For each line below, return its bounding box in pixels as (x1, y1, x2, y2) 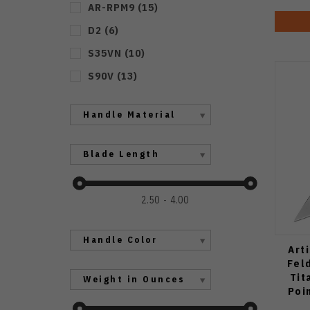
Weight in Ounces (83, 273, 185, 285)
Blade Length (83, 148, 159, 160)
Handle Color (83, 234, 157, 246)
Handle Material (83, 109, 176, 120)
